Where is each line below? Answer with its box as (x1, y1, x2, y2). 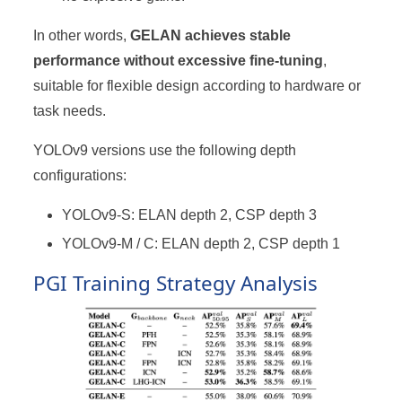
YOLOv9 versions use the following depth (33, 142, 297, 158)
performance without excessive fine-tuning (33, 52, 324, 68)
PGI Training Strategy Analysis (33, 268, 319, 297)
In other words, (33, 27, 131, 43)
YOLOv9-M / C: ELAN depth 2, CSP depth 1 (62, 235, 341, 251)
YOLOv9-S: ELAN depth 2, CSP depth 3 (62, 206, 318, 223)
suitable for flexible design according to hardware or (33, 77, 362, 93)
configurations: (33, 167, 127, 183)
